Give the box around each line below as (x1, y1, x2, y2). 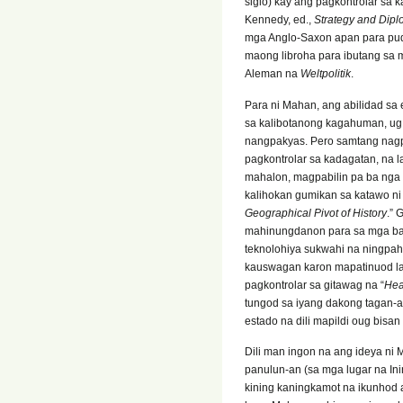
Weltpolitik (300, 67, 351, 81)
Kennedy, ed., (245, 13, 311, 27)
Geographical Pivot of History (245, 206, 387, 219)
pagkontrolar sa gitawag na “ (245, 278, 384, 291)
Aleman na (245, 67, 300, 81)
